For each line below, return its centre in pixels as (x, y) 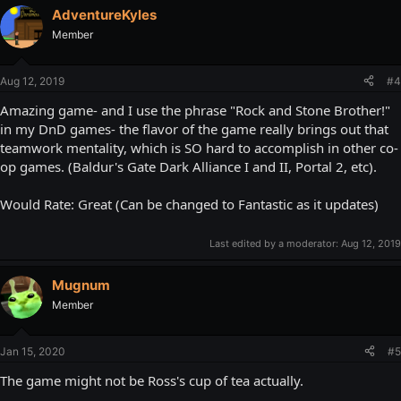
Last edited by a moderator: (275, 243)
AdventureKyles (104, 15)
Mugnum (81, 285)
